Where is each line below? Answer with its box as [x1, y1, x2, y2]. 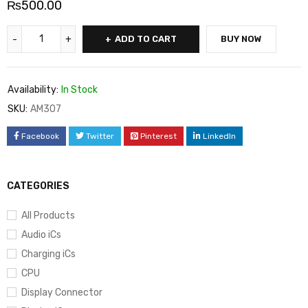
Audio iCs [21, 229, 61, 241]
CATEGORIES [7, 180, 69, 192]
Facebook [21, 131, 59, 142]
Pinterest [140, 131, 177, 142]
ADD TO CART [115, 34, 177, 45]
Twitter [86, 131, 114, 142]
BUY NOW [221, 34, 262, 45]
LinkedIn [203, 131, 236, 142]
